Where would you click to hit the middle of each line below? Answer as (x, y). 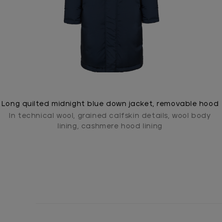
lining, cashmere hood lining (110, 126)
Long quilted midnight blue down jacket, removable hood (110, 104)
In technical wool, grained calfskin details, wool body (110, 116)
